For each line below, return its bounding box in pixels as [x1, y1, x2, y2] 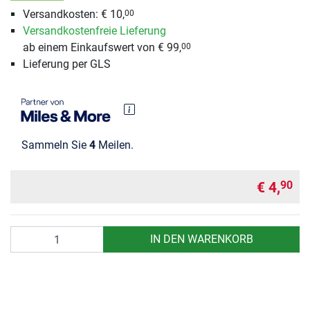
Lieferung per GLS [22, 57, 111, 71]
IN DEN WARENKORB [149, 232, 253, 246]
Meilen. [95, 138, 134, 152]
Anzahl [10, 227, 44, 241]
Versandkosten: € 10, [22, 8, 125, 21]
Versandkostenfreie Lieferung [22, 24, 166, 38]
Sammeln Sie [21, 138, 89, 152]
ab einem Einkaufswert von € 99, [22, 41, 181, 55]
